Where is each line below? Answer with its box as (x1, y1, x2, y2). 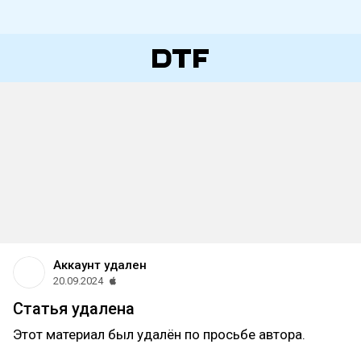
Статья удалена (13, 299, 135, 318)
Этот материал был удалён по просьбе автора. (13, 326, 305, 342)
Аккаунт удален (53, 258, 147, 272)
